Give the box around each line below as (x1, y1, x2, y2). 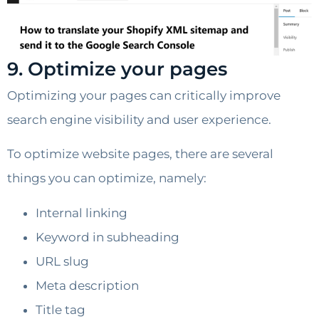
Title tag (36, 302, 85, 317)
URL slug (36, 253, 89, 268)
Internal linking (36, 205, 127, 220)
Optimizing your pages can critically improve (7, 88, 281, 103)
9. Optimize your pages (7, 57, 227, 80)
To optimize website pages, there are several (7, 147, 273, 162)
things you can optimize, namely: (7, 171, 206, 186)
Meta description (36, 278, 139, 293)
